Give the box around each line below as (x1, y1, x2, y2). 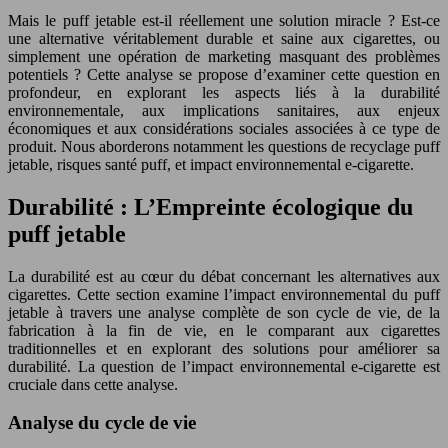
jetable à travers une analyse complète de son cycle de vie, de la (8, 303, 440, 321)
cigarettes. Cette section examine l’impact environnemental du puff (8, 285, 440, 303)
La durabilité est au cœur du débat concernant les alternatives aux (8, 267, 440, 285)
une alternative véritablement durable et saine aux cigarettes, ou (8, 29, 440, 47)
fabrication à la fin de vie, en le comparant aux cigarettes (8, 321, 440, 339)
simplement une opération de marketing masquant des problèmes (8, 47, 440, 65)
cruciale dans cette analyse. (8, 375, 178, 393)
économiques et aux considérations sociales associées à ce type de (8, 119, 440, 137)
